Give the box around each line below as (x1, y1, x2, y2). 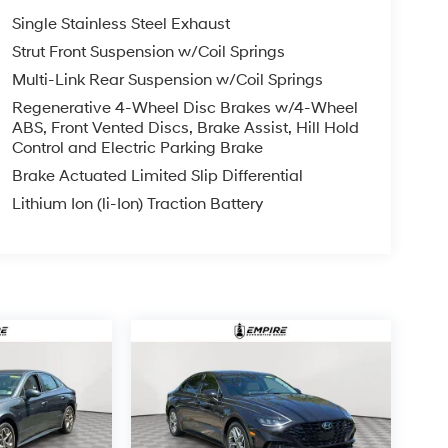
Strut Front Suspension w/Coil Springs (11, 42, 285, 63)
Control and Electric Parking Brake (11, 138, 263, 159)
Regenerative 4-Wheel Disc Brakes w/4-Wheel (11, 98, 358, 119)
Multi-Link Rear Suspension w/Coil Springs (11, 70, 323, 91)
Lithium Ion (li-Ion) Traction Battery (11, 194, 263, 215)
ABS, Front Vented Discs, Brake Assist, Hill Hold (11, 118, 359, 139)
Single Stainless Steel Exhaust (11, 14, 230, 35)
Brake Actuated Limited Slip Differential (11, 166, 303, 187)
